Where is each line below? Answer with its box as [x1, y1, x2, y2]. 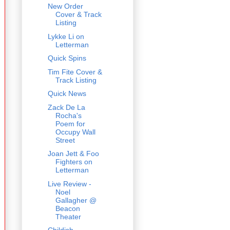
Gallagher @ [55, 196, 97, 204]
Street [55, 136, 75, 144]
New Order [47, 2, 83, 11]
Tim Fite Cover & [47, 67, 102, 76]
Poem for [55, 119, 85, 128]
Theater [55, 212, 81, 221]
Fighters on [55, 158, 92, 166]
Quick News [47, 89, 86, 98]
